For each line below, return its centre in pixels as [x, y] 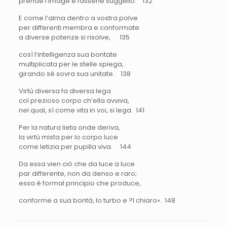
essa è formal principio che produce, [80, 183]
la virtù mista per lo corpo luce [68, 137]
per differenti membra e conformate [79, 27]
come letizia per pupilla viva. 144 [75, 146]
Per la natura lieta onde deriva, [69, 127]
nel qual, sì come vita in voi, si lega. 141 [81, 110]
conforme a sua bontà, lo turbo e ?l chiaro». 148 [97, 200]
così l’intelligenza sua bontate [68, 54]
